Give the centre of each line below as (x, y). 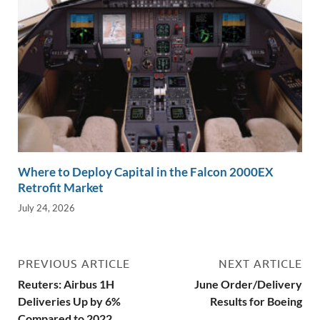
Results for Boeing (256, 301)
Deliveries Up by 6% (69, 301)
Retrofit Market (61, 187)
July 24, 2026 (46, 208)
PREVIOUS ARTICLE (74, 264)
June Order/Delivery (248, 284)
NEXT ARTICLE (260, 264)
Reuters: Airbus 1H (66, 284)
